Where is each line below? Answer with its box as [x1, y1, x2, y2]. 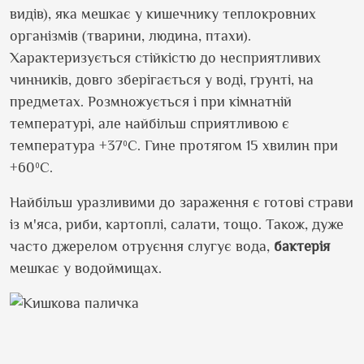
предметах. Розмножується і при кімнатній [10, 93, 292, 110]
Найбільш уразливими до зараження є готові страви [10, 194, 353, 210]
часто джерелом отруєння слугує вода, [10, 238, 274, 254]
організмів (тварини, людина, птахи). [10, 28, 251, 44]
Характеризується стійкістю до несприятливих [10, 50, 321, 66]
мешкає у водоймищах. [10, 260, 162, 276]
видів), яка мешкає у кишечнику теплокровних [10, 6, 316, 22]
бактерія [274, 238, 330, 254]
